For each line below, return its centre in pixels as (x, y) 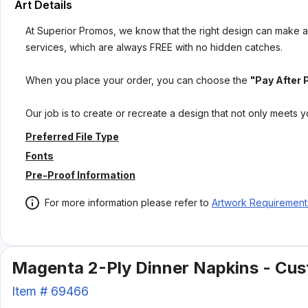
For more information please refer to (127, 202)
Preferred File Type (72, 136)
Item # (31, 291)
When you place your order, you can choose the (136, 80)
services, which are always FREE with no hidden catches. (154, 47)
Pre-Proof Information (80, 175)
